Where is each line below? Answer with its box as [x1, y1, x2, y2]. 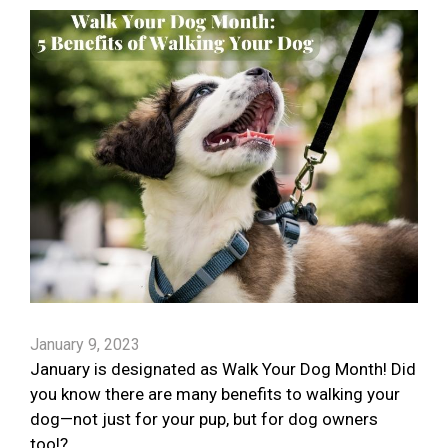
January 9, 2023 [30, 335, 140, 355]
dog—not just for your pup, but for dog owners [30, 409, 378, 430]
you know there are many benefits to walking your [30, 384, 400, 405]
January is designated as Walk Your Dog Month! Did [30, 359, 416, 380]
